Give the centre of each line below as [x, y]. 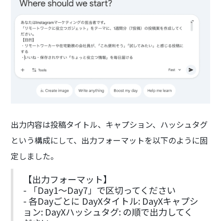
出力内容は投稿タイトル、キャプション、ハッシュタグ [110, 124]
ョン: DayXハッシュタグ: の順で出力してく [108, 211]
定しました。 [35, 156]
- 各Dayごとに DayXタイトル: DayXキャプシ [111, 201]
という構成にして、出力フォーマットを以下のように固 [110, 140]
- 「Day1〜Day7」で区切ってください [100, 190]
